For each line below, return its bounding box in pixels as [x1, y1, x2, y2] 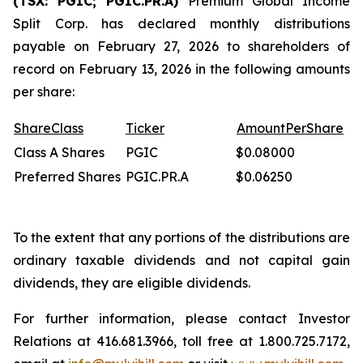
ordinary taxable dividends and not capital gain [13, 252, 350, 268]
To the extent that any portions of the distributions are [13, 229, 350, 246]
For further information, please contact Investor [13, 310, 350, 327]
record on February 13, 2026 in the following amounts [13, 61, 350, 77]
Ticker [126, 120, 164, 136]
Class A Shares [14, 144, 105, 160]
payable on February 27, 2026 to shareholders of [13, 38, 350, 54]
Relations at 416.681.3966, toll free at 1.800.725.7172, [13, 333, 350, 349]
